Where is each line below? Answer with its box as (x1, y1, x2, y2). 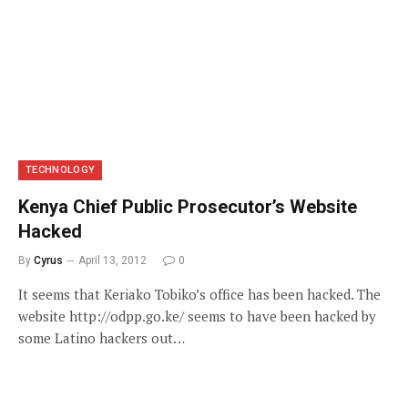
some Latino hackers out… (18, 329, 185, 347)
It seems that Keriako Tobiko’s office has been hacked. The (18, 285, 381, 303)
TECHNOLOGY (25, 164, 96, 176)
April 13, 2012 (78, 254, 147, 267)
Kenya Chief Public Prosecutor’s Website (18, 196, 357, 218)
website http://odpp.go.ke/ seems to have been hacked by (18, 307, 376, 325)
